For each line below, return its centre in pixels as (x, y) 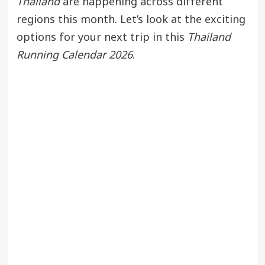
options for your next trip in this (102, 37)
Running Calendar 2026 (74, 55)
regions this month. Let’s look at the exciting (131, 20)
